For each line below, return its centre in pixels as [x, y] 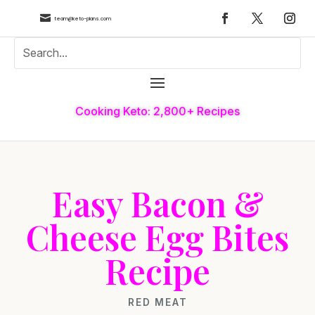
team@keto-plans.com [82, 18]
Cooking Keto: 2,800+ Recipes [157, 111]
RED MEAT [157, 302]
